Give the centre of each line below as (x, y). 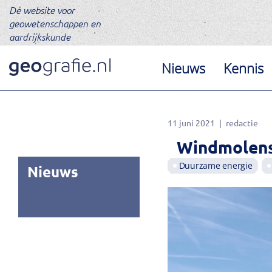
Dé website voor (42, 10)
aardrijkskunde (40, 36)
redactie (242, 123)
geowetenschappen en (55, 23)
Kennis (244, 68)
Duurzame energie (216, 165)
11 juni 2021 (191, 123)
